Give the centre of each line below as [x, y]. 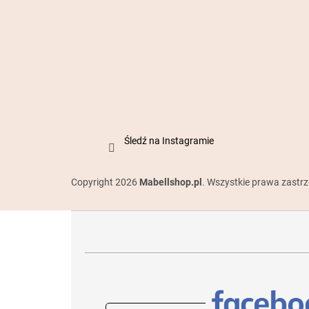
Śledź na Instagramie [169, 140]
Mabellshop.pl [171, 182]
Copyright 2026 [105, 182]
